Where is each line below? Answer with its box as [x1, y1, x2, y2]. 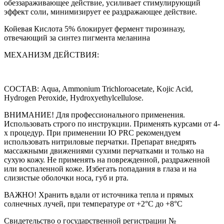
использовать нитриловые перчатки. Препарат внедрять [4, 137, 196, 146]
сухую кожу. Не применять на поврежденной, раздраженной [4, 155, 210, 164]
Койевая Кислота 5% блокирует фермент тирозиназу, [4, 24, 185, 33]
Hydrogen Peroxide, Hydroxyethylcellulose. [4, 93, 143, 102]
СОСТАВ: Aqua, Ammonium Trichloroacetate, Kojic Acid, [4, 84, 193, 93]
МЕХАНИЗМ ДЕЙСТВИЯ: [4, 50, 99, 59]
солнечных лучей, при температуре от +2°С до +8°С [4, 199, 182, 208]
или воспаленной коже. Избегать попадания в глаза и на [4, 164, 196, 173]
